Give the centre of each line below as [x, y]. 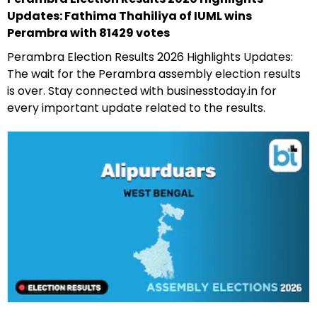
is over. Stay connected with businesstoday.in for [142, 91]
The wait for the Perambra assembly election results [154, 74]
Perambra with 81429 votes [88, 33]
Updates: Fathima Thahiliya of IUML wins [129, 16]
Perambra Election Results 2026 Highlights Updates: [150, 57]
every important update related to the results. [136, 108]
